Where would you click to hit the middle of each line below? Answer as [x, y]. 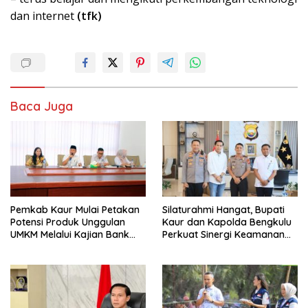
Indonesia [32, 246]
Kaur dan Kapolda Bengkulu [227, 222]
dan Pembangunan [206, 246]
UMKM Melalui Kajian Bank [70, 234]
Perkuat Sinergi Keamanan [223, 234]
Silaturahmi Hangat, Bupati [223, 209]
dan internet [42, 15]
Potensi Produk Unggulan [68, 222]
